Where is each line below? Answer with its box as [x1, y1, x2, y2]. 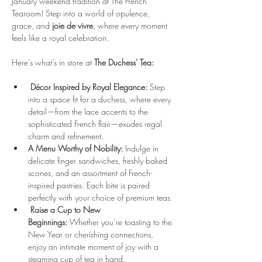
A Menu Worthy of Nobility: [28, 143, 123, 154]
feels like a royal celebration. [12, 32, 109, 43]
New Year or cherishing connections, [28, 229, 156, 240]
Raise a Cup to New [30, 204, 103, 215]
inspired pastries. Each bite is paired [28, 180, 152, 191]
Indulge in [123, 143, 161, 154]
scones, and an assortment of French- [28, 167, 152, 178]
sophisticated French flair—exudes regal [28, 118, 164, 129]
